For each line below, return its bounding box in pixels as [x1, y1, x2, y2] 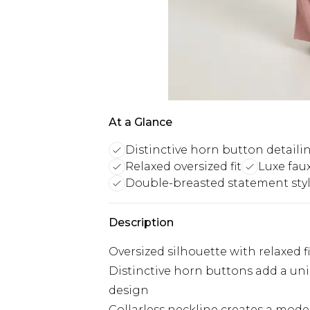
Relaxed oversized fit [125, 160, 241, 173]
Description [109, 216, 174, 229]
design [109, 284, 149, 297]
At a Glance [109, 116, 172, 129]
